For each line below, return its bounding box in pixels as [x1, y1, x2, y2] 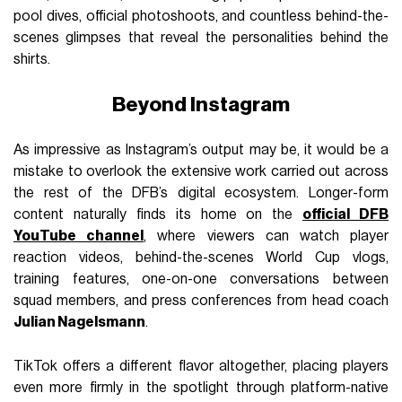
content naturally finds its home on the [13, 206, 303, 222]
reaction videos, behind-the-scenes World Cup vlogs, [13, 249, 389, 265]
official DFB [302, 206, 389, 222]
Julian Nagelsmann [13, 314, 146, 329]
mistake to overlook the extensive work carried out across [13, 163, 389, 179]
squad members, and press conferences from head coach [13, 293, 389, 308]
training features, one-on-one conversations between [13, 271, 389, 286]
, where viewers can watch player [144, 228, 389, 243]
